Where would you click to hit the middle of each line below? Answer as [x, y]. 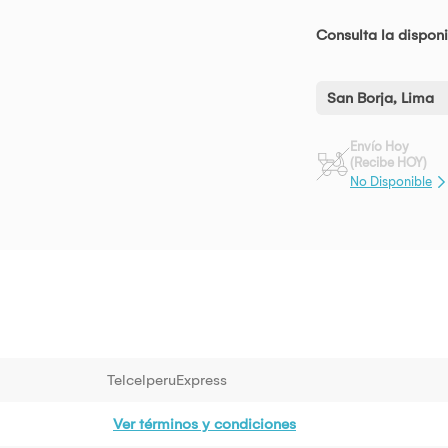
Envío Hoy [379, 147]
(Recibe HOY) [388, 163]
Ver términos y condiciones [204, 423]
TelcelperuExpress [167, 379]
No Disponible [391, 181]
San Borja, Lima [380, 98]
